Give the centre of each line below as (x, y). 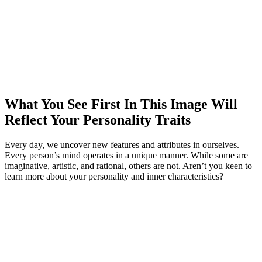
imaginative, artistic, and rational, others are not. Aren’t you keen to (128, 166)
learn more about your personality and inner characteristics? (114, 176)
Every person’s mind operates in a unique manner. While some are (126, 155)
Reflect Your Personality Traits (98, 120)
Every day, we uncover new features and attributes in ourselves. (122, 144)
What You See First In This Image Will (121, 104)
